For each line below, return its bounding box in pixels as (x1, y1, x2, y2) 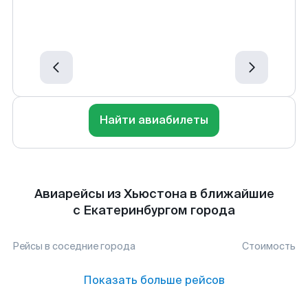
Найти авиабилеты (100, 113, 208, 127)
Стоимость (242, 240, 296, 252)
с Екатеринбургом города (73, 202, 235, 219)
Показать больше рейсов (83, 273, 225, 287)
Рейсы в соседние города (12, 240, 135, 252)
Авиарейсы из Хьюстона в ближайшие (34, 186, 274, 202)
